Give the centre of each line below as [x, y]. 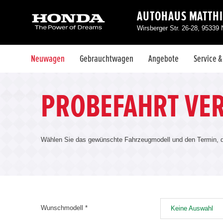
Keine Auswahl [192, 208]
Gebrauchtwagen [107, 59]
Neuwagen [48, 59]
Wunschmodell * [64, 208]
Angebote [164, 59]
